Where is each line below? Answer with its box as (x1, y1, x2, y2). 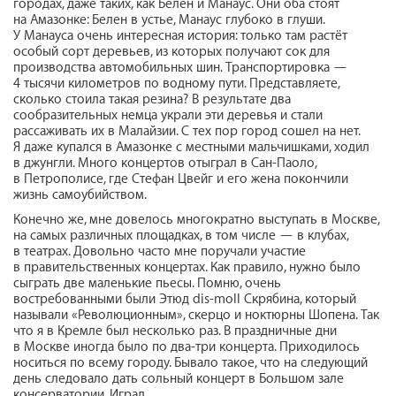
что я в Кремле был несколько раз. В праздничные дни (13, 323, 337, 339)
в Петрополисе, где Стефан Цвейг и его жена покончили (13, 171, 348, 187)
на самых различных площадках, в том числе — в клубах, (13, 227, 348, 243)
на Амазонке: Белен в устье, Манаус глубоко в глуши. (13, 11, 324, 27)
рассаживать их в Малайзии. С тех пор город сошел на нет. (13, 123, 360, 139)
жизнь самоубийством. (13, 187, 147, 202)
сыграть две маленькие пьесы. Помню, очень (13, 275, 281, 291)
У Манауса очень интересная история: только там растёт (13, 27, 347, 43)
